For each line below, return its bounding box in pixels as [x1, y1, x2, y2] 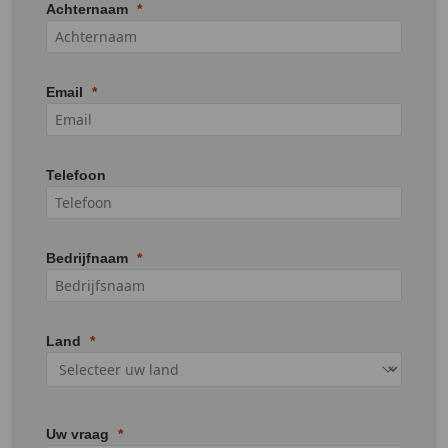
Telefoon [46, 167, 106, 184]
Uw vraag [46, 426, 109, 443]
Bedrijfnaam [46, 250, 128, 267]
